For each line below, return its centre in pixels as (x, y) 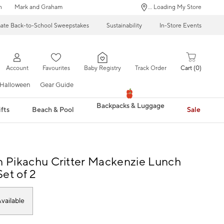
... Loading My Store (175, 7)
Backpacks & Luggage (130, 106)
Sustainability (124, 25)
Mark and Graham (38, 7)
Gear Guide (57, 85)
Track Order (150, 68)
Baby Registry (102, 68)
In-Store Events (180, 25)
